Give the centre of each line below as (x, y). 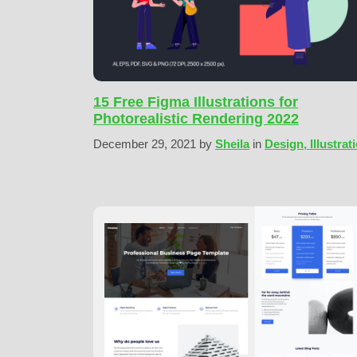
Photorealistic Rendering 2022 (196, 119)
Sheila (232, 144)
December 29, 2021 (146, 144)
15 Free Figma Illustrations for (196, 102)
